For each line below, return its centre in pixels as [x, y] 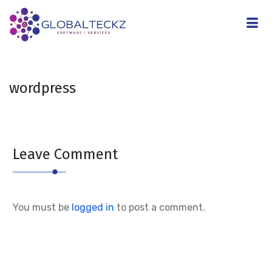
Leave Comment [65, 154]
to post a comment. [160, 207]
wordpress [42, 88]
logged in [93, 207]
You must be [42, 207]
